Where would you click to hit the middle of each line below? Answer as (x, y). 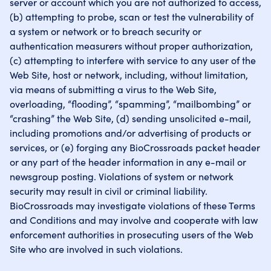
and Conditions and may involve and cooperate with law (134, 220)
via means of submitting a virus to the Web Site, (113, 89)
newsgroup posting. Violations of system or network (122, 176)
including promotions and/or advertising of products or (130, 132)
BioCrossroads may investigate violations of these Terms (132, 205)
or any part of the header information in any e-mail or (128, 162)
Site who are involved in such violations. (96, 249)
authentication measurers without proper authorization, (131, 45)
